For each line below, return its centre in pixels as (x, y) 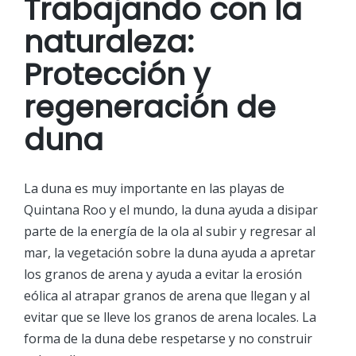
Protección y (117, 74)
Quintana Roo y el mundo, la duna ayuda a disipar (171, 210)
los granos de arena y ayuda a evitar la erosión (163, 275)
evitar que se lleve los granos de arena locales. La (170, 317)
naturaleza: (113, 41)
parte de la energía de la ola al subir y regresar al (170, 232)
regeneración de (150, 106)
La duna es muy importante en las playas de (154, 189)
